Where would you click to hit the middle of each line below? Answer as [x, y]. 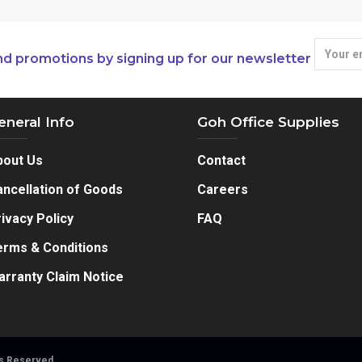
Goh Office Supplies [268, 122]
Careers [223, 189]
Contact [221, 160]
